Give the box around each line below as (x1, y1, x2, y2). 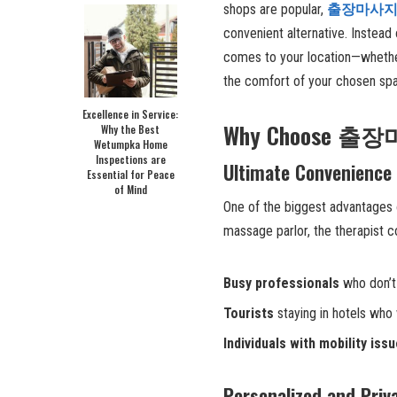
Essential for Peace (86, 166, 175, 182)
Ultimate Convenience (223, 157, 392, 186)
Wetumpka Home (93, 136, 167, 152)
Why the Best (101, 121, 160, 136)
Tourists (223, 304, 274, 322)
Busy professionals (223, 274, 339, 292)
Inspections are (95, 151, 166, 167)
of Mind (113, 181, 147, 197)
